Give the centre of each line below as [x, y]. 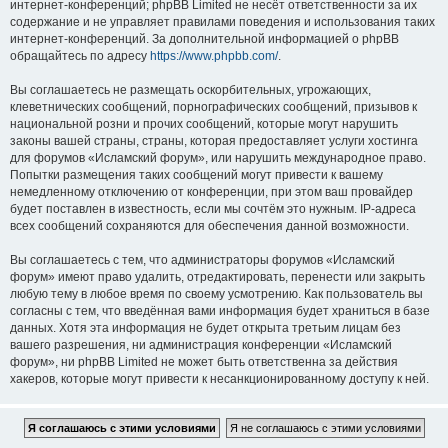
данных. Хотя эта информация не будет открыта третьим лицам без [205, 328]
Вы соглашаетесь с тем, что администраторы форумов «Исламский [202, 260]
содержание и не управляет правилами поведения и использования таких [222, 22]
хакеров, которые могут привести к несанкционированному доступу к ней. [219, 379]
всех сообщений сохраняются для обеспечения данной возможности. [209, 226]
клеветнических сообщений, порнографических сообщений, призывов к [213, 107]
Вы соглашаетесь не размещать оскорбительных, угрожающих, [190, 90]
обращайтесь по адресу [80, 56]
